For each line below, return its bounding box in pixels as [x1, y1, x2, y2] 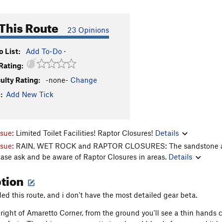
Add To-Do [26, 47, 62, 55]
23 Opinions [67, 25, 109, 34]
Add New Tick [6, 90, 54, 99]
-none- [46, 75, 68, 84]
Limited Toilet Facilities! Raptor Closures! [16, 128, 155, 137]
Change [70, 75, 97, 84]
